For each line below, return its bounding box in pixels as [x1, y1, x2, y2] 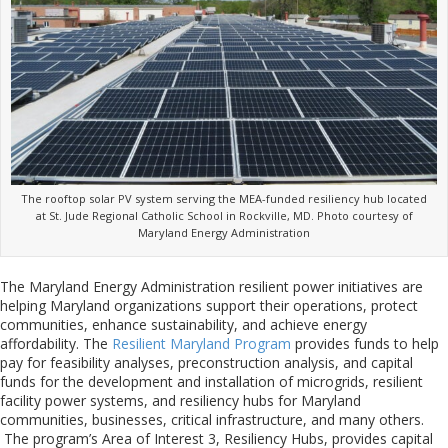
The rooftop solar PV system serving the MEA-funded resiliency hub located [21, 190, 427, 206]
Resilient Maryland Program [112, 333, 291, 353]
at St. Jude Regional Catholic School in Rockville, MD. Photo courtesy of [35, 207, 413, 223]
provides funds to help [291, 333, 439, 353]
